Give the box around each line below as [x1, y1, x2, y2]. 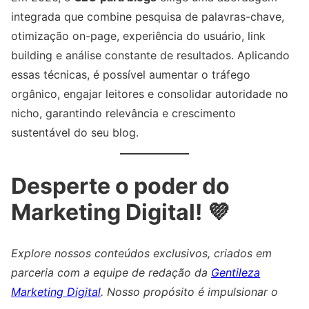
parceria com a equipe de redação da [11, 266, 211, 280]
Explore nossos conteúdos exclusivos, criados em [11, 246, 272, 261]
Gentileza [211, 266, 260, 280]
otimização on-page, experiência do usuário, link [11, 29, 266, 43]
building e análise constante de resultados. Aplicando [11, 48, 290, 63]
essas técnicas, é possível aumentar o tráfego [11, 68, 250, 82]
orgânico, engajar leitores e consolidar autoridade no [11, 87, 288, 101]
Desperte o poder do [11, 172, 230, 199]
